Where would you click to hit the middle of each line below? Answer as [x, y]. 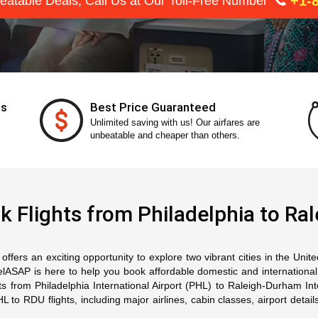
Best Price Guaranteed [153, 107]
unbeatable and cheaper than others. [165, 135]
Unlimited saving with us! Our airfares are [175, 122]
